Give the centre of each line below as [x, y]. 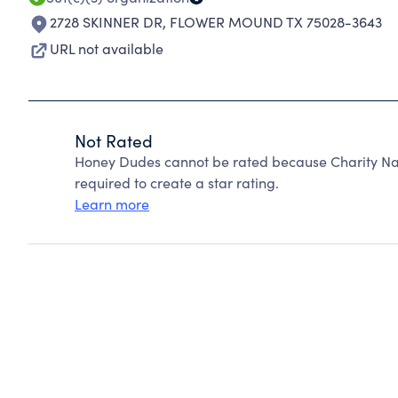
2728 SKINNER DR [106, 22]
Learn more [112, 204]
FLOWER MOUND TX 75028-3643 [276, 22]
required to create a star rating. [177, 183]
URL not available [107, 48]
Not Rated [114, 140]
